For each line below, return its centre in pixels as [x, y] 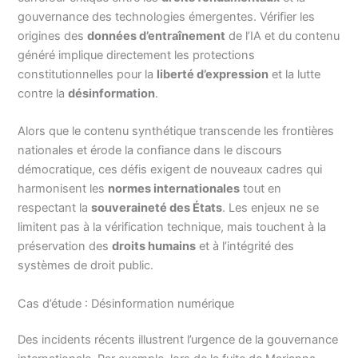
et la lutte [295, 74]
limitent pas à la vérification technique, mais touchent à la [172, 227]
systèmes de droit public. [86, 266]
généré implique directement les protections [137, 55]
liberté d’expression [213, 74]
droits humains [154, 247]
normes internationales [174, 189]
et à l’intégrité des [245, 247]
